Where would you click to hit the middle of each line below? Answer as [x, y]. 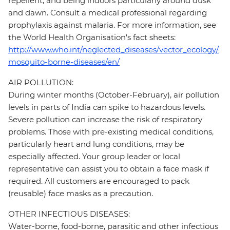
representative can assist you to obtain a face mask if [109, 169]
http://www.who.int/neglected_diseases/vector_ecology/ [113, 50]
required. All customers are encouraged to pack [99, 181]
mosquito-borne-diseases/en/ [64, 62]
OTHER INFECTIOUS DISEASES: [69, 214]
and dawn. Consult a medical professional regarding [108, 13]
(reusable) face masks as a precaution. [81, 194]
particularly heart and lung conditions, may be [96, 144]
